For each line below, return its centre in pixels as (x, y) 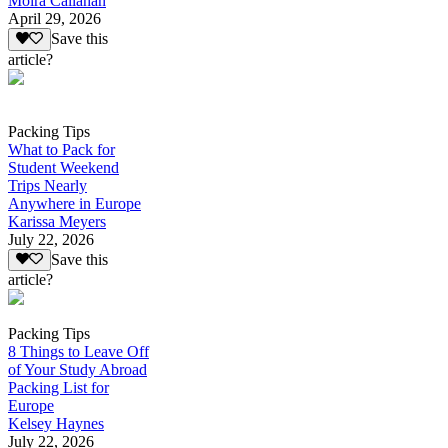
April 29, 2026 (54, 19)
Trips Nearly (47, 185)
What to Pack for (61, 149)
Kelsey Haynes (56, 423)
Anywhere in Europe (74, 203)
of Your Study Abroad (77, 369)
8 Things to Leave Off (78, 351)
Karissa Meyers (57, 221)
